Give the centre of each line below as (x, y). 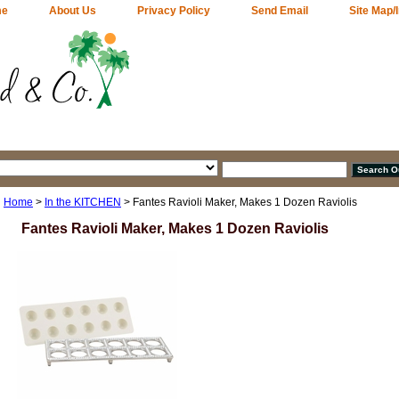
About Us (73, 11)
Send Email (280, 11)
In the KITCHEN (83, 202)
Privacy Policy (174, 11)
